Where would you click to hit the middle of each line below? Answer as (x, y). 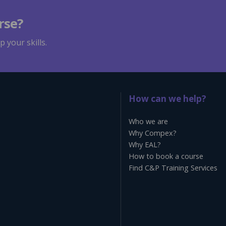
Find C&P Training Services (173, 167)
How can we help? (167, 98)
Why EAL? (145, 144)
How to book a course (166, 156)
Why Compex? (153, 133)
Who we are (148, 121)
